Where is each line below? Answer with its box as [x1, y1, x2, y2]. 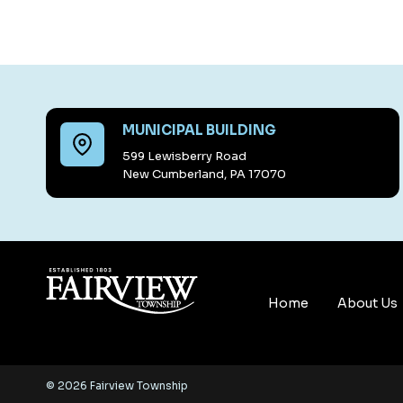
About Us [337, 295, 399, 312]
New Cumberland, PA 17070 [122, 166, 286, 183]
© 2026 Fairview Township [46, 379, 188, 393]
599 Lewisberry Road [122, 148, 246, 165]
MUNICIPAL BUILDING [122, 121, 276, 139]
